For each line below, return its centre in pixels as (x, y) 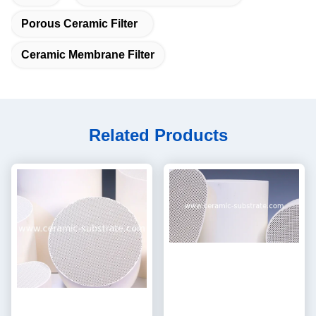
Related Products (158, 135)
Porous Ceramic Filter (79, 24)
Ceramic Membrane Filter (88, 55)
